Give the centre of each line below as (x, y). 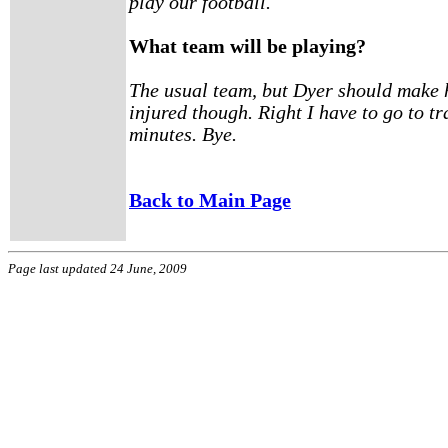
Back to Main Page (210, 200)
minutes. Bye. (183, 134)
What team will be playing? (247, 46)
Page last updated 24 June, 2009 (97, 268)
